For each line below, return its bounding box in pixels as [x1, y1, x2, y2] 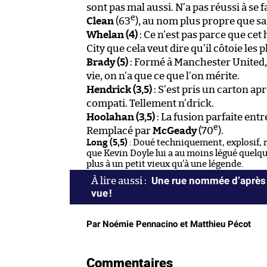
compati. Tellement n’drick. [86, 98, 214, 108]
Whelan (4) [86, 29, 138, 40]
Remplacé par [86, 125, 153, 136]
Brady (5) [86, 57, 128, 67]
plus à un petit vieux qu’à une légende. [86, 159, 243, 169]
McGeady [153, 125, 197, 136]
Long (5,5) [86, 138, 128, 147]
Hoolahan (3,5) [86, 111, 155, 122]
